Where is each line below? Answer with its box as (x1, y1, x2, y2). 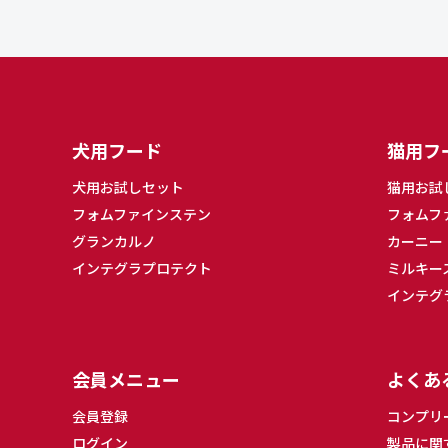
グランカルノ (72, 230, 156, 251)
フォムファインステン (72, 203, 211, 224)
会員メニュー (72, 365, 180, 392)
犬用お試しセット (72, 176, 184, 197)
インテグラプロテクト (72, 257, 212, 278)
